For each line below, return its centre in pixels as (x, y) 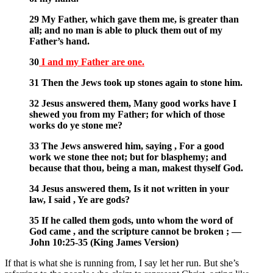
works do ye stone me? (76, 126)
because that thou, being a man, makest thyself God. (136, 168)
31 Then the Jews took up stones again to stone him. (136, 83)
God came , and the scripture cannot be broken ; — (136, 232)
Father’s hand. (59, 41)
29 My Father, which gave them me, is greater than (134, 19)
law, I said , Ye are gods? (80, 200)
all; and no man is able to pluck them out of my (126, 30)
